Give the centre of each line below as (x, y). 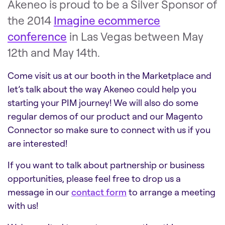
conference (37, 36)
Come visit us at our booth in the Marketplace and (109, 75)
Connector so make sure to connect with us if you (109, 130)
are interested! (37, 143)
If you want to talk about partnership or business (106, 165)
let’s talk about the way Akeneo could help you (102, 89)
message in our (39, 192)
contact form (99, 192)
